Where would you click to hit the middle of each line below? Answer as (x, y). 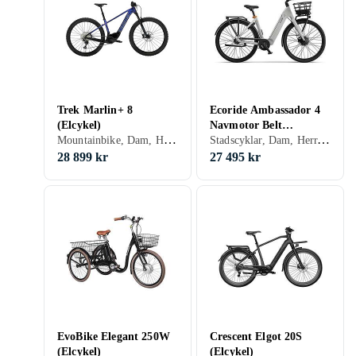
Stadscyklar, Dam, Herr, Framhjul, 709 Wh (324, 139)
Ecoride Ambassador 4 (265, 110)
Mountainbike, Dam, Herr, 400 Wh (170, 139)
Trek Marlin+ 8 (95, 110)
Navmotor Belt (246, 125)
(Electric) (233, 140)
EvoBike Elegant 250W (114, 337)
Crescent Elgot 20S (256, 337)
